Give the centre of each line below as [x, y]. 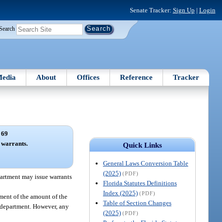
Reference [137, 77]
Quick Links [142, 145]
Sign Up [184, 10]
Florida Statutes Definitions [140, 183]
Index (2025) [120, 193]
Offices [88, 77]
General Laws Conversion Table [145, 163]
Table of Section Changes [137, 203]
